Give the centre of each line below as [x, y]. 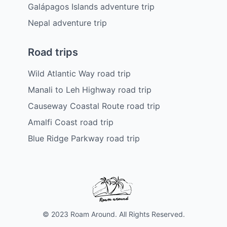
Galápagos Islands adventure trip [91, 6]
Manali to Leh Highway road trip [90, 89]
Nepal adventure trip [67, 23]
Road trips [53, 52]
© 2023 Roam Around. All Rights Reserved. [113, 214]
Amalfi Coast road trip [71, 122]
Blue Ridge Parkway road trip [84, 138]
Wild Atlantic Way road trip [79, 73]
